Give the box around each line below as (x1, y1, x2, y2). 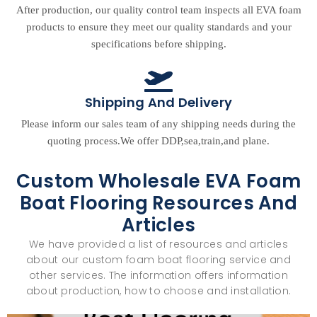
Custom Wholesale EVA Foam (16, 168, 301, 195)
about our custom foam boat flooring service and (25, 253, 292, 267)
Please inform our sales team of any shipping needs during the (21, 118, 296, 130)
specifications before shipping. (91, 38, 226, 50)
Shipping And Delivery (84, 93, 233, 112)
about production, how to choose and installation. (25, 284, 292, 299)
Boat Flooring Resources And (19, 190, 298, 217)
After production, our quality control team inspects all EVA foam (16, 4, 301, 16)
